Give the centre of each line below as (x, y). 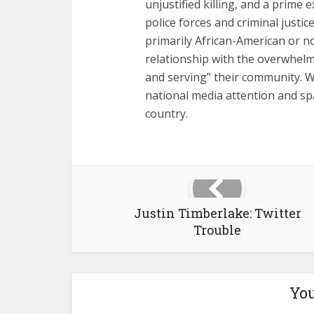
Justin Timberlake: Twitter (217, 213)
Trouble (217, 230)
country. (166, 114)
